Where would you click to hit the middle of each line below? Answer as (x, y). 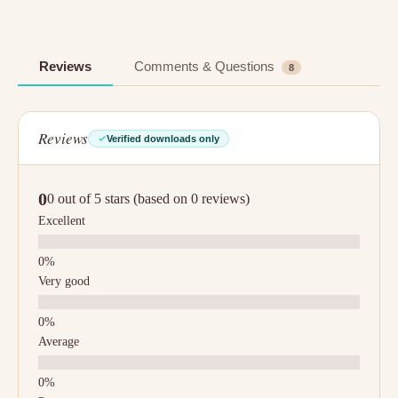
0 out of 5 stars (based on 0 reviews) (148, 199)
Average (59, 342)
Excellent (62, 221)
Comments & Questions (206, 66)
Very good (64, 281)
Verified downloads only (163, 138)
